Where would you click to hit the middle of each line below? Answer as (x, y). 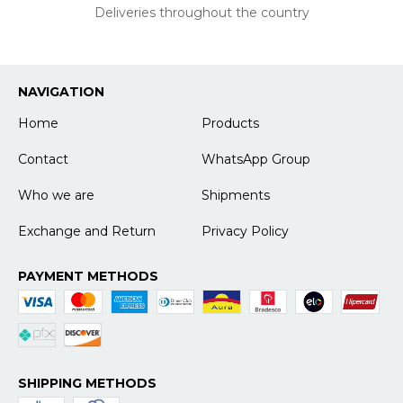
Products (230, 123)
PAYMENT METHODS (88, 276)
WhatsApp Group (256, 159)
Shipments (236, 195)
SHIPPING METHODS (87, 383)
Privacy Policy (245, 231)
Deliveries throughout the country (201, 12)
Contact (43, 159)
